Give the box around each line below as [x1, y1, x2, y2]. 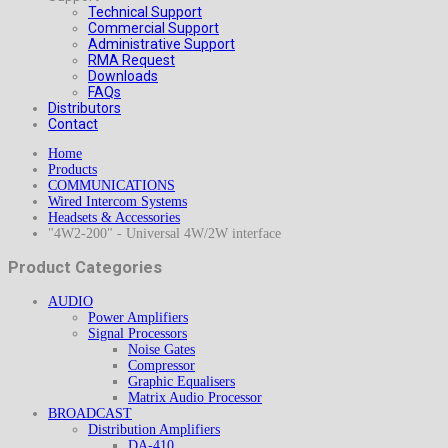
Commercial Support [88, 20, 219, 36]
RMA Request [88, 52, 175, 68]
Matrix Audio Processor [128, 389, 262, 405]
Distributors [48, 100, 121, 116]
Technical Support [88, 4, 202, 20]
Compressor [128, 357, 195, 373]
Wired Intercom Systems [48, 194, 187, 209]
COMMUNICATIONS [48, 178, 175, 193]
